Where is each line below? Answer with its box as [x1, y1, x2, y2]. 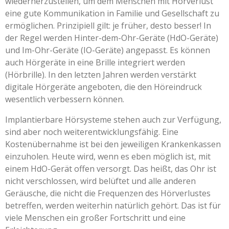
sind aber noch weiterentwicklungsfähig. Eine [5, 126, 178, 138]
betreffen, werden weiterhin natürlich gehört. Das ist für [5, 200, 221, 212]
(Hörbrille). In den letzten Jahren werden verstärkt [5, 69, 196, 81]
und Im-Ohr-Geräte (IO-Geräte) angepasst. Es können [5, 44, 210, 56]
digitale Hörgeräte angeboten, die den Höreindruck [5, 81, 202, 93]
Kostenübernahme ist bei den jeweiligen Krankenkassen [5, 139, 221, 150]
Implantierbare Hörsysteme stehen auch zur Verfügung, [5, 114, 221, 126]
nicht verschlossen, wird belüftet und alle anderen [5, 175, 196, 187]
